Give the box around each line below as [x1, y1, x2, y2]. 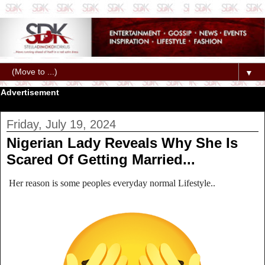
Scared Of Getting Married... [7, 151, 195, 168]
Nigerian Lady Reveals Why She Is [7, 135, 238, 151]
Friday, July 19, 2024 [7, 118, 116, 131]
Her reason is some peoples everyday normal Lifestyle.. [7, 177, 218, 188]
